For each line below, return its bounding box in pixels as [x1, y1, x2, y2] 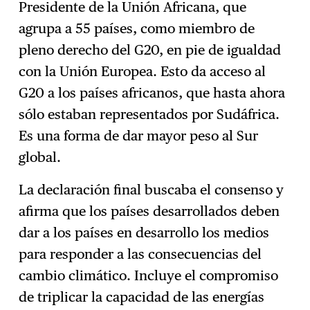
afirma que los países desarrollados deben [19, 202, 280, 219]
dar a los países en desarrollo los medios [19, 224, 270, 241]
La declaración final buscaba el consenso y [19, 181, 284, 198]
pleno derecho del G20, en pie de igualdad [19, 41, 282, 58]
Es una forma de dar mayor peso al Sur [19, 127, 259, 144]
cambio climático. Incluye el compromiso [19, 266, 279, 284]
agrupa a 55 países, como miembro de [19, 19, 255, 37]
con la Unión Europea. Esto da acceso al [19, 62, 266, 80]
